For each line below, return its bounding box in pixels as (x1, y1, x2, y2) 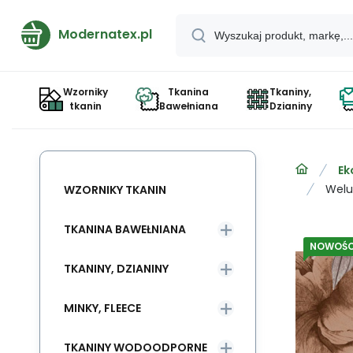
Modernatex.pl (58, 25, 152, 43)
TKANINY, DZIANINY (64, 260, 169, 277)
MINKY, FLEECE (64, 299, 141, 316)
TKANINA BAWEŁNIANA (64, 221, 186, 237)
